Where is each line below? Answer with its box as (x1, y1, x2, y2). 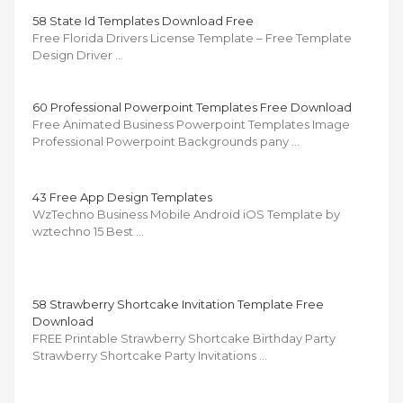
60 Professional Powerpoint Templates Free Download (32, 99, 352, 114)
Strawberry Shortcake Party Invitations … (32, 347, 267, 363)
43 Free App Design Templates (32, 189, 212, 204)
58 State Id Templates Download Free (32, 13, 254, 28)
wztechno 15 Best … (32, 223, 144, 238)
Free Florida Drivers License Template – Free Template (32, 30, 352, 45)
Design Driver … (32, 47, 123, 62)
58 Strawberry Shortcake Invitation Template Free (32, 296, 324, 311)
